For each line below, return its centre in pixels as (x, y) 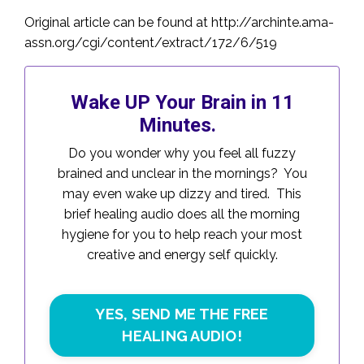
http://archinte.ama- (273, 22)
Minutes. (182, 125)
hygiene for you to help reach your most (182, 234)
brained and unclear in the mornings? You (182, 173)
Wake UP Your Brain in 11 (182, 102)
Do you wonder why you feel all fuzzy (182, 153)
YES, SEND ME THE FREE (182, 314)
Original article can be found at (118, 22)
